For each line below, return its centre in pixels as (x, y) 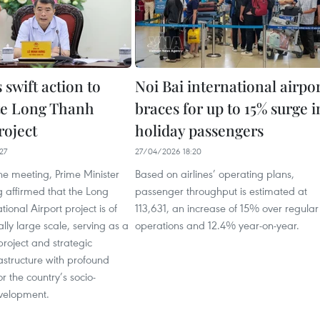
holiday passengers (199, 130)
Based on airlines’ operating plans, (215, 174)
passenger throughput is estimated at (221, 191)
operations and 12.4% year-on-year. (217, 225)
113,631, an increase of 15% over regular (227, 208)
